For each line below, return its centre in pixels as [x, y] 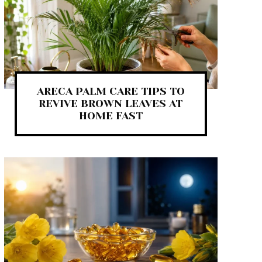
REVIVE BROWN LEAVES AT [111, 104]
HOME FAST [111, 116]
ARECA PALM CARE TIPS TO [111, 92]
